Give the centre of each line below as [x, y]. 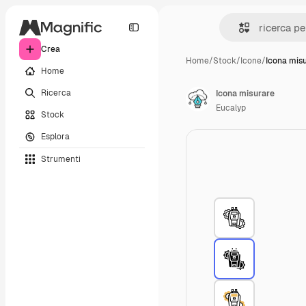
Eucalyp [231, 108]
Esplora [55, 136]
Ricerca [56, 93]
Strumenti [61, 159]
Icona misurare [245, 94]
